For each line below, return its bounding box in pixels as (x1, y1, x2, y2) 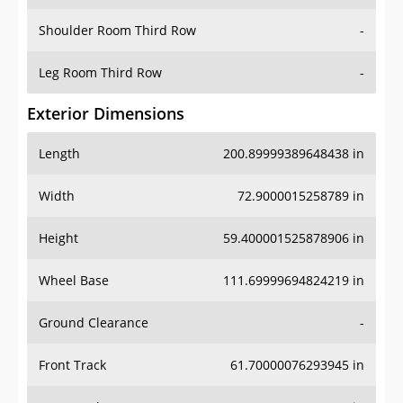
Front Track (39, 356, 106, 374)
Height (39, 229, 78, 247)
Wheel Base (39, 272, 109, 290)
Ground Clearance (39, 314, 148, 332)
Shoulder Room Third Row (39, 22, 196, 40)
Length (39, 145, 80, 163)
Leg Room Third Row (39, 64, 162, 82)
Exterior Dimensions (27, 103, 184, 125)
